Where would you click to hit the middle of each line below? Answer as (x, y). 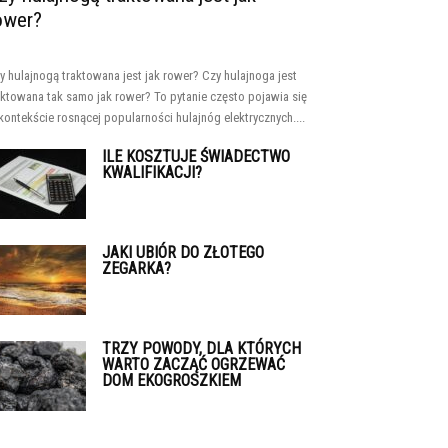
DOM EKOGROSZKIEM (171, 380)
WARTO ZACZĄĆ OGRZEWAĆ (193, 364)
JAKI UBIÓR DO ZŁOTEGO (183, 252)
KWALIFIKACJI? (152, 172)
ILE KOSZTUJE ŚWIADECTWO (196, 156)
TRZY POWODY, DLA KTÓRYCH (201, 348)
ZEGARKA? (136, 268)
